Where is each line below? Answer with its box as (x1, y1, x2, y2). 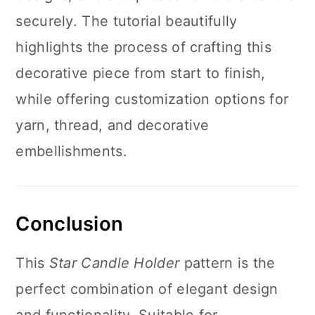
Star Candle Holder (49, 255, 180, 271)
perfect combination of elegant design (15, 281, 278, 297)
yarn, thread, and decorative (15, 117, 210, 134)
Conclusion (15, 212, 124, 236)
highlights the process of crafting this (15, 39, 272, 56)
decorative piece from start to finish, (15, 65, 266, 82)
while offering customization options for (15, 91, 289, 108)
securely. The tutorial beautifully (15, 13, 238, 30)
